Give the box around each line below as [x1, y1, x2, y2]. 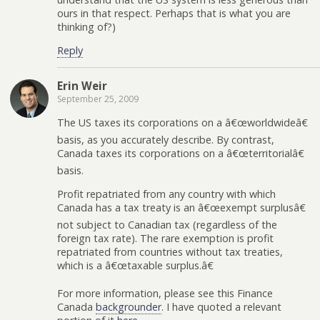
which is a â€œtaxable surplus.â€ [57, 259, 214, 273]
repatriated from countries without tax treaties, [57, 245, 283, 259]
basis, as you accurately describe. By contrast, [57, 132, 274, 146]
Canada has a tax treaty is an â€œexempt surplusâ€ [57, 201, 306, 215]
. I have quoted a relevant [161, 299, 281, 314]
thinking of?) [57, 19, 116, 34]
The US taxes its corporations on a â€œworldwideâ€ [57, 115, 308, 129]
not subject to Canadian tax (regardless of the [57, 218, 277, 232]
